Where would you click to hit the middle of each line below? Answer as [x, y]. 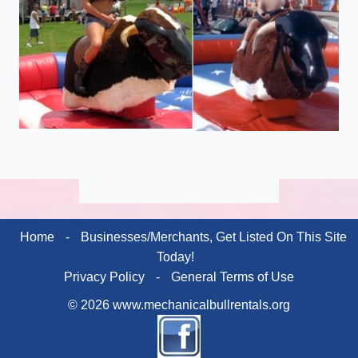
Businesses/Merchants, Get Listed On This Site [213, 237]
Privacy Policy [104, 277]
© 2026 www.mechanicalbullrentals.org [179, 305]
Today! [175, 257]
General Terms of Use [233, 277]
